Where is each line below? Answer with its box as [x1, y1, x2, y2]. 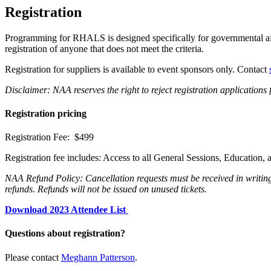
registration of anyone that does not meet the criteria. [5, 43, 206, 54]
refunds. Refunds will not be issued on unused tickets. [5, 184, 207, 195]
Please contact [5, 252, 61, 263]
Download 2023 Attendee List [5, 204, 128, 215]
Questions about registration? [5, 228, 125, 239]
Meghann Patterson [61, 252, 135, 263]
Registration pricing [5, 108, 87, 119]
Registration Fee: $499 [5, 132, 94, 143]
